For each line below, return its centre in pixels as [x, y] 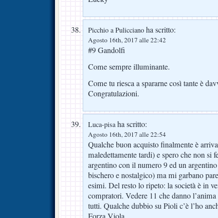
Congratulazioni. [114, 93]
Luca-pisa [102, 124]
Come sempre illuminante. [129, 67]
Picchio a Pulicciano [116, 30]
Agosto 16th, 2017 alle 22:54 [127, 134]
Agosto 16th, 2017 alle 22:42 [127, 40]
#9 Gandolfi [107, 50]
